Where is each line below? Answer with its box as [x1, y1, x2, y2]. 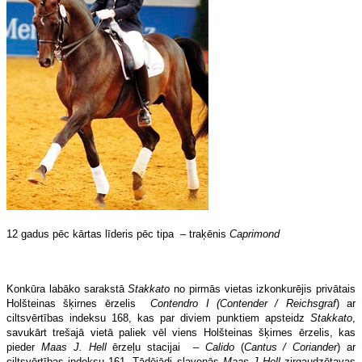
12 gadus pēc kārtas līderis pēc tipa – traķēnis [6, 227, 229, 240]
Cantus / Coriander [243, 340, 338, 353]
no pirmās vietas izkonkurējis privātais [170, 282, 356, 295]
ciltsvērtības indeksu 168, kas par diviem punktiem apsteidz [6, 311, 310, 324]
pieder [6, 340, 41, 353]
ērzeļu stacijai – [106, 340, 205, 353]
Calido [204, 340, 234, 353]
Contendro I [150, 297, 209, 309]
